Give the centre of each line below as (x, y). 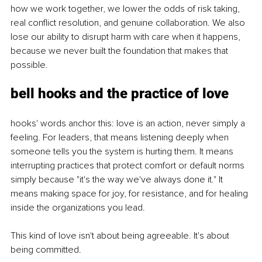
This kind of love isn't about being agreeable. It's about (121, 235)
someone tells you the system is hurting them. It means (123, 151)
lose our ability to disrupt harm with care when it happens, (127, 37)
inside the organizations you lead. (78, 207)
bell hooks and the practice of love (120, 93)
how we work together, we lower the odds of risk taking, (126, 8)
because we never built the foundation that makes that (120, 51)
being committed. (46, 249)
